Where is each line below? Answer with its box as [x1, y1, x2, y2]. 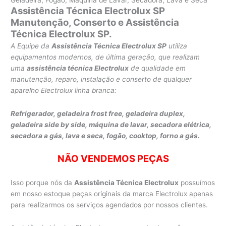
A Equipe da [11, 41, 52, 50]
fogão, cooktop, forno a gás [106, 131, 198, 140]
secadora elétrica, [150, 120, 212, 129]
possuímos [179, 178, 215, 187]
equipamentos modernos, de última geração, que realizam [11, 52, 200, 61]
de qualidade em [129, 64, 186, 72]
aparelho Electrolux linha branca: [11, 86, 117, 94]
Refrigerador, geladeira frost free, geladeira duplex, [11, 109, 186, 118]
